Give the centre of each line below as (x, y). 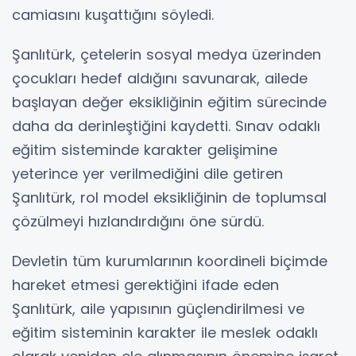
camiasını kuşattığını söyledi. (113, 14)
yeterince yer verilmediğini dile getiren (147, 173)
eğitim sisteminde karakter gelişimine (145, 149)
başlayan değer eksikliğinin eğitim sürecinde (169, 102)
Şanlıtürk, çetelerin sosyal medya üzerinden (166, 54)
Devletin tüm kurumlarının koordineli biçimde (170, 261)
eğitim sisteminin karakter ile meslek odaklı (165, 332)
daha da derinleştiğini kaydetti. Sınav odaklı (166, 126)
